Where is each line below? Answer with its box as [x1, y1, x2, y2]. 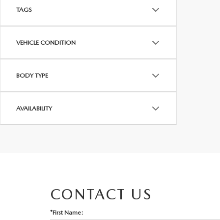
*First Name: [50, 209, 83, 216]
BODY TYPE [16, 72, 48, 79]
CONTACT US [50, 185, 152, 203]
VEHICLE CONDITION [16, 39, 76, 46]
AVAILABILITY [16, 105, 52, 112]
